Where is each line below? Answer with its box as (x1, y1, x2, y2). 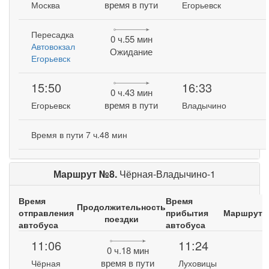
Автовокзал (31, 40, 76, 52)
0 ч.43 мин (110, 86, 153, 99)
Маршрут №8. (53, 167, 119, 181)
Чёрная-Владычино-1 (119, 167, 216, 181)
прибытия (166, 207, 208, 219)
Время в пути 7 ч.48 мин (31, 128, 128, 141)
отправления (19, 207, 74, 219)
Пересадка (31, 28, 74, 40)
